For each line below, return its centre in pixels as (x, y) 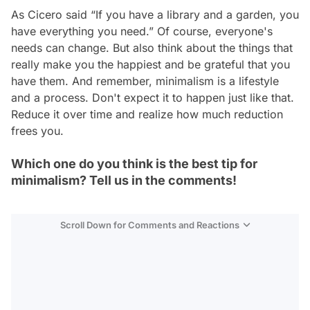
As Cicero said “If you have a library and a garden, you (155, 14)
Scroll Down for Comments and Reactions (150, 225)
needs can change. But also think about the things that (152, 47)
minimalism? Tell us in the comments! (124, 180)
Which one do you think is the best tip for (134, 163)
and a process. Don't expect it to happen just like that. (153, 97)
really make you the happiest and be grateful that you (151, 64)
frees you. (37, 130)
